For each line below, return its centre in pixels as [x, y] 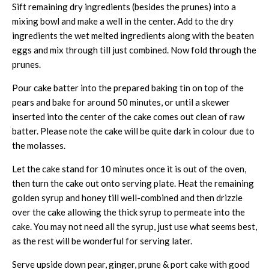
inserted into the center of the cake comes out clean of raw [128, 116]
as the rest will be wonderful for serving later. [102, 240]
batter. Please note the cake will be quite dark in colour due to [133, 131]
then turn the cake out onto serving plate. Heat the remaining [133, 183]
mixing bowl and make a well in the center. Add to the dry [123, 21]
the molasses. [39, 145]
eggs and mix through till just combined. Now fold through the [134, 50]
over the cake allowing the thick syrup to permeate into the [128, 212]
